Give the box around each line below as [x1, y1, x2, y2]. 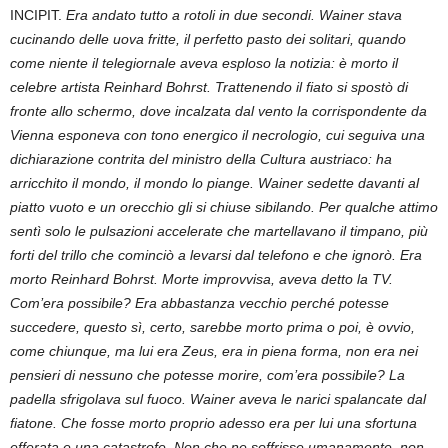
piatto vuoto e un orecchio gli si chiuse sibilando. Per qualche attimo [10, 198, 438, 215]
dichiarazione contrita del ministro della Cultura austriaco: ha [10, 150, 392, 167]
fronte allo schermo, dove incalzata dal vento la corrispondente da [10, 102, 427, 119]
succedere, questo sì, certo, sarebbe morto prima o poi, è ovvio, [10, 318, 415, 335]
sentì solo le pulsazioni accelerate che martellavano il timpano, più [10, 222, 428, 239]
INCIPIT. [10, 6, 66, 23]
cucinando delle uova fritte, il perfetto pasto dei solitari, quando [10, 30, 406, 47]
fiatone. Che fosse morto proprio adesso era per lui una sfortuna [10, 414, 417, 431]
